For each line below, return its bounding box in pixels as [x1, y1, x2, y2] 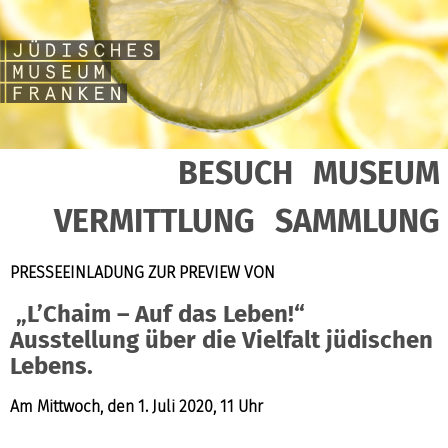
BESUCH [178, 153, 293, 192]
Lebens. [10, 351, 93, 380]
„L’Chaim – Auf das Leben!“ [10, 299, 305, 328]
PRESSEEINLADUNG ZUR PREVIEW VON [10, 262, 275, 282]
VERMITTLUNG [54, 201, 255, 240]
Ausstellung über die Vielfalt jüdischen [10, 325, 433, 354]
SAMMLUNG [275, 201, 440, 240]
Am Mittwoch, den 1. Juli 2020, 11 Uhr [10, 396, 263, 416]
